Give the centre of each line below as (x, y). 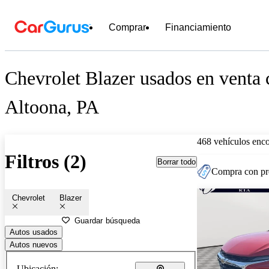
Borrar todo (177, 162)
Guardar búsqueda (107, 220)
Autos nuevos (34, 244)
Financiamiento (198, 27)
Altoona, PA (52, 107)
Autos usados (34, 232)
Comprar (127, 27)
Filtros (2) (46, 162)
